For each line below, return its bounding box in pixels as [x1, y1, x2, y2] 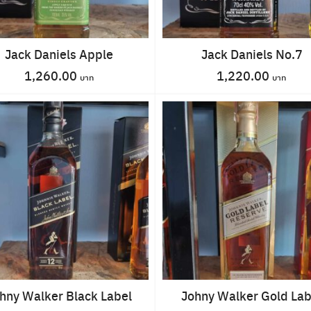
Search [45, 205, 74, 217]
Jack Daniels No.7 [201, 44, 303, 62]
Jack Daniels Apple [5, 44, 114, 62]
